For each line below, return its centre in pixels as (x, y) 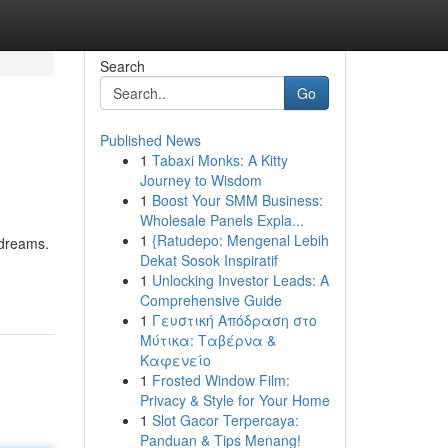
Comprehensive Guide (210, 300)
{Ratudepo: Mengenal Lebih (240, 240)
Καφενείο (175, 360)
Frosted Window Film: (220, 380)
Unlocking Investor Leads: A (240, 280)
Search (122, 66)
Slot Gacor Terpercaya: (225, 420)
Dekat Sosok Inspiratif (208, 260)
